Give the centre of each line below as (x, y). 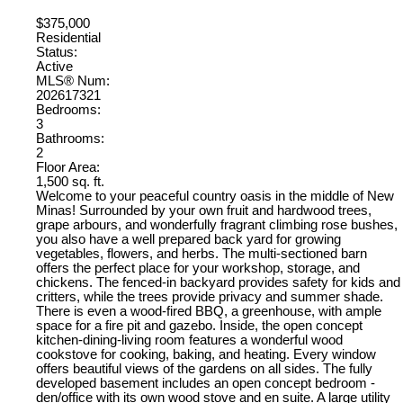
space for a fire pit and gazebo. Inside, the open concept (199, 325)
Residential (68, 37)
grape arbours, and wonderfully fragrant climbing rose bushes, (217, 224)
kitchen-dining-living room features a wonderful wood (189, 340)
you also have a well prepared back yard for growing (188, 239)
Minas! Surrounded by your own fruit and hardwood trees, (204, 210)
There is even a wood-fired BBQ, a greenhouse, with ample (209, 311)
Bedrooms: (68, 109)
